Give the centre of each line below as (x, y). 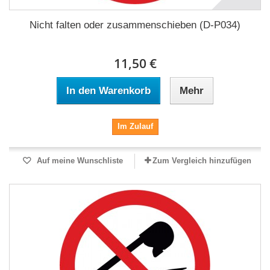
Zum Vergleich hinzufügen (202, 161)
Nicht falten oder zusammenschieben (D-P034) (135, 25)
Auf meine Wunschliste (78, 161)
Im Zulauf (135, 126)
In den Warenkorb (108, 91)
